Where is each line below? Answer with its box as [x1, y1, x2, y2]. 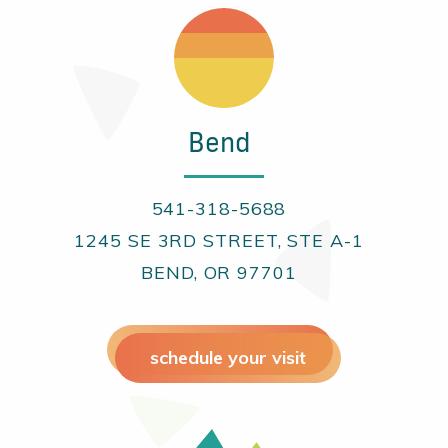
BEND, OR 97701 [141, 261, 297, 284]
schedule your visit [150, 346, 306, 369]
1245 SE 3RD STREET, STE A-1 [74, 229, 364, 252]
